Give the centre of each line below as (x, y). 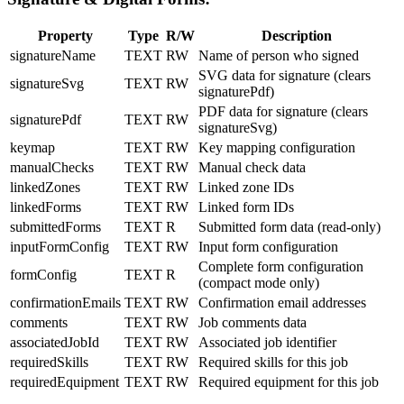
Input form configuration (268, 247)
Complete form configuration (281, 267)
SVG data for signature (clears (285, 76)
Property (65, 36)
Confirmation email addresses (282, 303)
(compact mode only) (259, 283)
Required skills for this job (273, 363)
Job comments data (252, 323)
